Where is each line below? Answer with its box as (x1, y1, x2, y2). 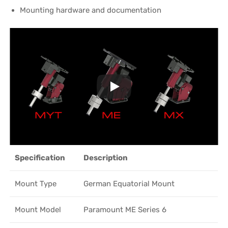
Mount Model (15, 205, 62, 214)
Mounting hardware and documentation (20, 5, 162, 15)
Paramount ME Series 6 (83, 205, 167, 214)
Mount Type (15, 179, 57, 188)
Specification (15, 153, 66, 162)
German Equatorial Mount (83, 179, 175, 188)
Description (83, 153, 128, 162)
